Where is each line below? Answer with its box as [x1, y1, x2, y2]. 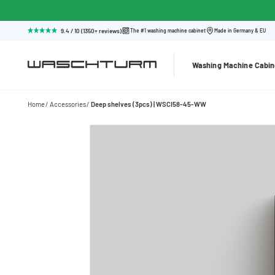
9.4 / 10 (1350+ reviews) [61, 26, 122, 34]
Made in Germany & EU [214, 28, 266, 34]
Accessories [49, 100, 86, 109]
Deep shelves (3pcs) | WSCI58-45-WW [91, 100, 207, 109]
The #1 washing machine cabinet [130, 28, 206, 34]
